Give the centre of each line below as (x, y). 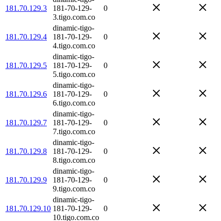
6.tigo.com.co (74, 103)
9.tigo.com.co (74, 188)
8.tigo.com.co (74, 160)
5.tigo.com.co (74, 74)
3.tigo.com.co (74, 17)
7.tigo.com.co (74, 131)
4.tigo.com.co (74, 45)
